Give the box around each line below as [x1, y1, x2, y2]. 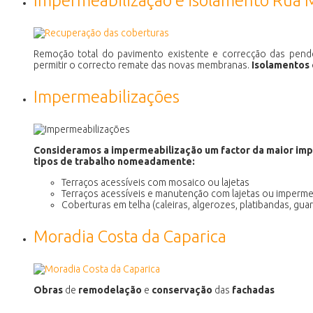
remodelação [78, 284, 142, 296]
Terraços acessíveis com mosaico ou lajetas [61, 176, 249, 188]
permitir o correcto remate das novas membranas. [34, 59, 252, 71]
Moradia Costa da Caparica [34, 226, 226, 246]
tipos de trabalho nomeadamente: [34, 155, 195, 167]
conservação [152, 284, 212, 296]
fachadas [232, 284, 275, 296]
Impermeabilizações [34, 87, 180, 106]
